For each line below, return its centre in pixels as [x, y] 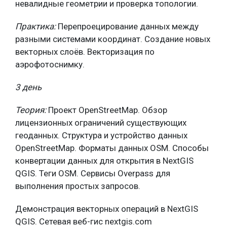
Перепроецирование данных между [127, 26]
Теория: [32, 110]
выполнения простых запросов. [78, 186]
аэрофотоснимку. [50, 64]
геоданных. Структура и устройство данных [101, 135]
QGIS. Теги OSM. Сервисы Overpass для [93, 173]
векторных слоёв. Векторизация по [85, 52]
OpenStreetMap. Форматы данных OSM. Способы [112, 148]
